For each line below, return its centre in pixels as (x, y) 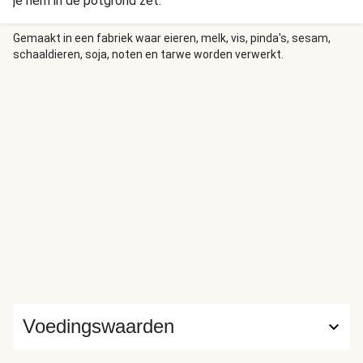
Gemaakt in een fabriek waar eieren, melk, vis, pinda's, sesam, (172, 38)
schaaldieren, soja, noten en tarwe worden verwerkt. (148, 54)
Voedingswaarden (98, 326)
